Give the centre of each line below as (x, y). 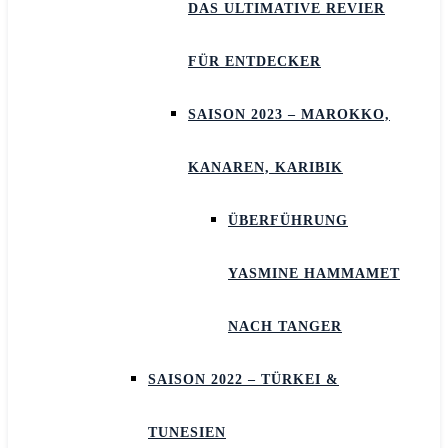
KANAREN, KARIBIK (265, 167)
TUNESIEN (187, 432)
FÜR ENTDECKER (254, 61)
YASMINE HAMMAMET (314, 273)
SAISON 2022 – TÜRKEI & (243, 379)
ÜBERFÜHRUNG (288, 220)
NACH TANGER (285, 326)
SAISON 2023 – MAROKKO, (289, 114)
